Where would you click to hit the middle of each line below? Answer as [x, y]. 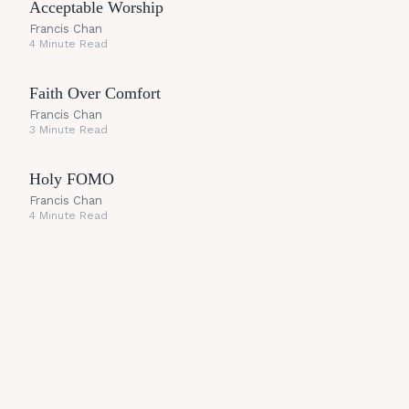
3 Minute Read [68, 130]
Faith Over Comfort [95, 93]
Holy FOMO [72, 179]
